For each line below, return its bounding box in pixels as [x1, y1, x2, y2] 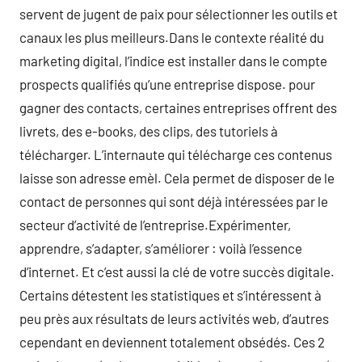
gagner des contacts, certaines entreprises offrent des [19, 99, 337, 116]
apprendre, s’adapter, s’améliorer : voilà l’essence [19, 240, 302, 256]
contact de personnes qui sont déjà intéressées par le [19, 193, 328, 209]
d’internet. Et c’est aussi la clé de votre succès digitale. [19, 263, 335, 280]
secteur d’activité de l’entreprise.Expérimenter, [19, 217, 291, 233]
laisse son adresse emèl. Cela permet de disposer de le [19, 170, 335, 186]
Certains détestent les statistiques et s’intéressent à [19, 287, 322, 303]
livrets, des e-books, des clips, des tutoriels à [19, 123, 278, 139]
